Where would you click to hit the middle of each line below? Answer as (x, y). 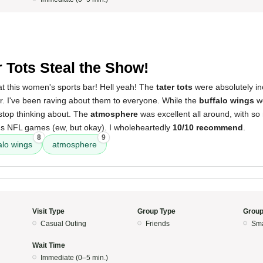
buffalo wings (227, 100)
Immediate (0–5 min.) (74, 258)
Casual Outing (63, 224)
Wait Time (48, 245)
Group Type (156, 211)
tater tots (174, 87)
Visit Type (48, 211)
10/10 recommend (208, 127)
